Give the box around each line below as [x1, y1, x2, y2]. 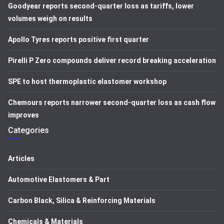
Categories [8, 125, 49, 135]
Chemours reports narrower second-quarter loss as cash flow [8, 98, 215, 106]
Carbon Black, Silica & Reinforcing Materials [8, 196, 155, 204]
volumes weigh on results [8, 14, 92, 22]
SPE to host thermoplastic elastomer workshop [8, 77, 166, 85]
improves [8, 111, 39, 119]
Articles [8, 154, 34, 162]
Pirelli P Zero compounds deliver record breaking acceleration [8, 56, 216, 64]
